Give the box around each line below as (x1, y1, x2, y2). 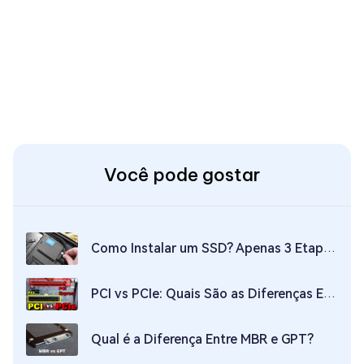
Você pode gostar (104, 162, 260, 186)
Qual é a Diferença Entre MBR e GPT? (91, 331, 314, 347)
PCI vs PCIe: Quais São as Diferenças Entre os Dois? (91, 285, 323, 301)
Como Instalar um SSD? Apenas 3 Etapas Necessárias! (91, 240, 323, 256)
